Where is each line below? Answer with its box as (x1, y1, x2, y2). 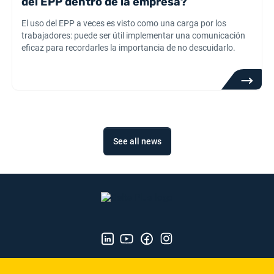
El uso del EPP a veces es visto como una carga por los (21, 18, 227, 28)
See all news (113, 136, 161, 146)
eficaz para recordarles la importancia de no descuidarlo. (21, 43, 236, 53)
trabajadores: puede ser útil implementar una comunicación (21, 31, 246, 40)
